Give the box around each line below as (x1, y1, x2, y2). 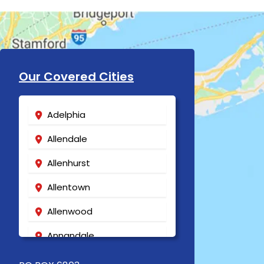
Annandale (47, 229, 94, 242)
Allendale (47, 133, 87, 145)
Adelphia (47, 108, 85, 121)
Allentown (47, 181, 90, 193)
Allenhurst (47, 157, 90, 169)
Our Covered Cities (19, 68, 134, 85)
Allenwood (47, 205, 93, 217)
